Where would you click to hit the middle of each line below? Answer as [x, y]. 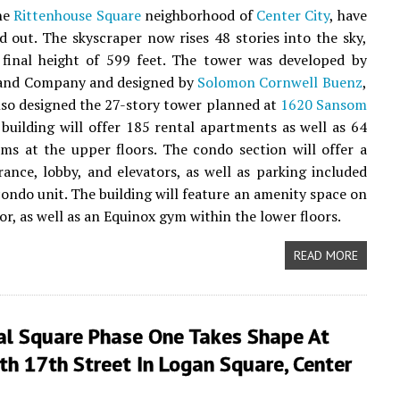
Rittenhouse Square [77, 15]
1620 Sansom [323, 104]
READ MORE [325, 255]
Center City [293, 15]
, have [348, 15]
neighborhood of [198, 15]
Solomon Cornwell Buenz [280, 82]
